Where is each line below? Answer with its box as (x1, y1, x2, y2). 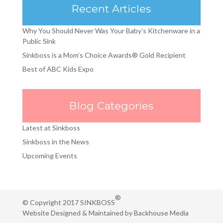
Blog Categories (69, 100, 154, 112)
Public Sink (22, 37, 56, 45)
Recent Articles (72, 2, 151, 15)
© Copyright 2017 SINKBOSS (22, 198, 115, 207)
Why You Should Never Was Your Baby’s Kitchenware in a (22, 26, 200, 35)
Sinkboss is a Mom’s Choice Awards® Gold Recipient (22, 51, 186, 59)
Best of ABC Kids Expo (22, 65, 94, 73)
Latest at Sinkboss (22, 123, 80, 132)
